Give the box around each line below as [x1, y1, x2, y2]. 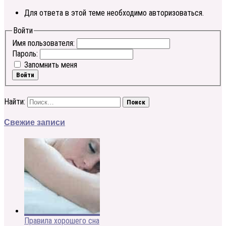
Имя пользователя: [12, 38, 77, 48]
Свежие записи [4, 118, 65, 127]
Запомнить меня [24, 60, 77, 70]
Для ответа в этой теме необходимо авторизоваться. [24, 8, 204, 18]
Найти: [4, 97, 25, 107]
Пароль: [12, 48, 40, 59]
